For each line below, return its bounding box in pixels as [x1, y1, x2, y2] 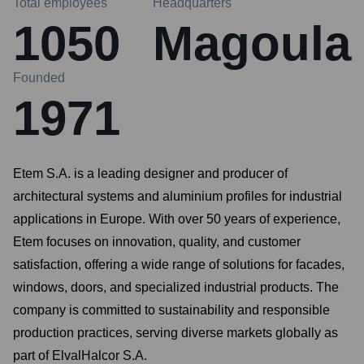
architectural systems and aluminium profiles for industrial [13, 189, 342, 203]
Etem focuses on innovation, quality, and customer [13, 235, 301, 249]
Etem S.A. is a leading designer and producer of [13, 167, 288, 180]
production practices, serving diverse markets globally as [13, 326, 338, 340]
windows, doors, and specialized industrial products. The [13, 280, 339, 294]
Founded [13, 71, 65, 84]
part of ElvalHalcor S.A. [13, 349, 147, 362]
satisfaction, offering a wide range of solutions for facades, [13, 258, 344, 271]
